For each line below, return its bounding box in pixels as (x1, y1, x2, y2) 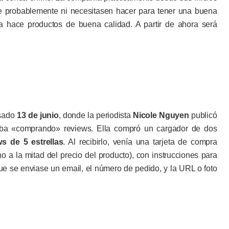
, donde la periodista (58, 111, 133, 120)
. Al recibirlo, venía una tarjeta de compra (63, 138, 217, 146)
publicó (189, 111, 217, 120)
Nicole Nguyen (133, 111, 189, 120)
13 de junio (16, 111, 59, 120)
